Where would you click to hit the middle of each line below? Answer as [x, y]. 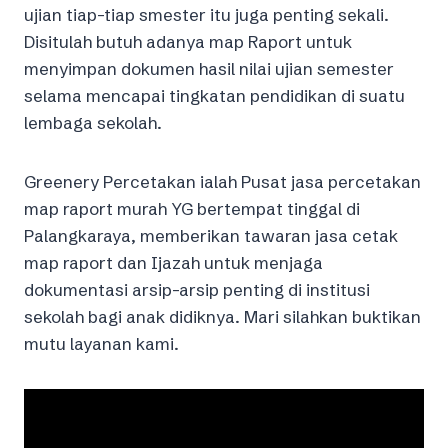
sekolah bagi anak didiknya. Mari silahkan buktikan [222, 316]
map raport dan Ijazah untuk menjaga [173, 262]
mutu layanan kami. [101, 343]
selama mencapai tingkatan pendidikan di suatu [214, 95]
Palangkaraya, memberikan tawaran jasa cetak [211, 235]
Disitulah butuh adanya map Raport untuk [188, 41]
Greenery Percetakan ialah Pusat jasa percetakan [222, 181]
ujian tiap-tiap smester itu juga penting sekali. [206, 14]
